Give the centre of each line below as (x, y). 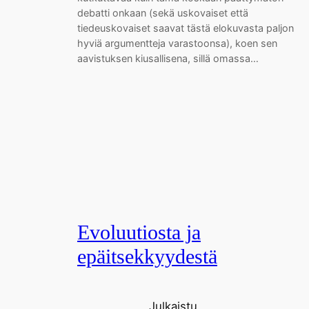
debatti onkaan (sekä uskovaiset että (163, 13)
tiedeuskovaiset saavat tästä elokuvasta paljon (186, 28)
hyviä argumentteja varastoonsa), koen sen (177, 43)
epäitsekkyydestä (147, 256)
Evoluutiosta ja (139, 232)
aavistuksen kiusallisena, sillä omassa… (168, 58)
